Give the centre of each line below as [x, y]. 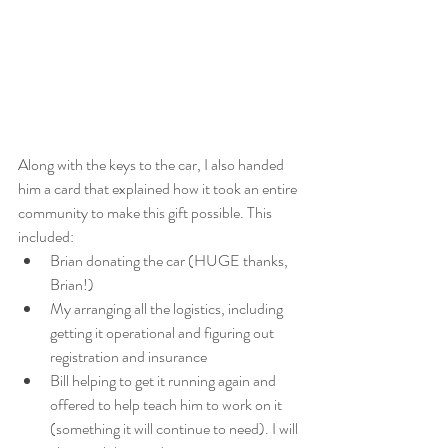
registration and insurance [130, 356]
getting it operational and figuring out [163, 332]
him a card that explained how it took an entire [159, 188]
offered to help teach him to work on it [167, 404]
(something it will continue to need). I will [175, 428]
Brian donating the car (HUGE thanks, [170, 260]
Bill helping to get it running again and [164, 380]
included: [46, 236]
